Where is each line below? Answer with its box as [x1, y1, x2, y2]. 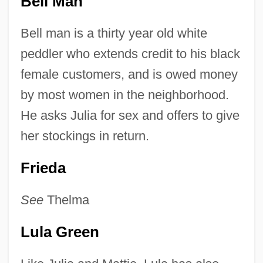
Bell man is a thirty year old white [20, 26, 207, 41]
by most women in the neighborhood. [20, 87, 229, 103]
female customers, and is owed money [20, 67, 238, 82]
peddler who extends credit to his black [20, 46, 240, 62]
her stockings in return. [20, 129, 149, 144]
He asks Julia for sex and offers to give [20, 108, 240, 123]
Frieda [20, 160, 66, 177]
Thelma [43, 193, 89, 208]
